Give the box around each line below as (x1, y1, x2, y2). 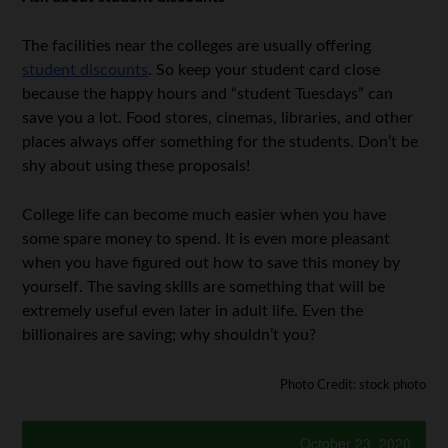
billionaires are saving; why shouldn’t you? (22, 327, 317, 344)
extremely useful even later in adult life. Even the (22, 303, 364, 320)
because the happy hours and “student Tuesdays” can (22, 86, 394, 103)
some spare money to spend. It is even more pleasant (22, 231, 391, 248)
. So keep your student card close (148, 62, 381, 79)
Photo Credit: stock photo (279, 378, 426, 393)
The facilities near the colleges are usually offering (22, 38, 372, 55)
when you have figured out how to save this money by (22, 255, 401, 272)
